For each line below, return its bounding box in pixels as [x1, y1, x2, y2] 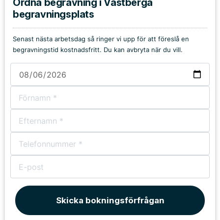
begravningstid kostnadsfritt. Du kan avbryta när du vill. [13, 46, 183, 54]
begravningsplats [13, 8, 94, 20]
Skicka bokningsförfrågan [55, 195, 165, 205]
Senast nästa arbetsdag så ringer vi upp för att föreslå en [13, 35, 189, 43]
